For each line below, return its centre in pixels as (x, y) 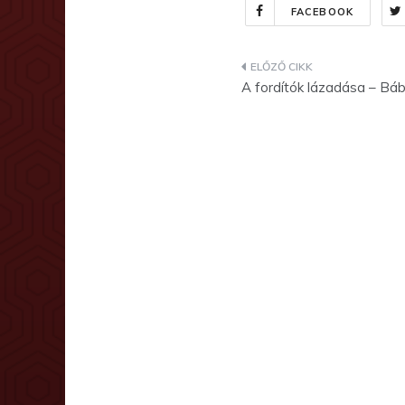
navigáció (292, 109)
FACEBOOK (322, 11)
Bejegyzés (293, 74)
